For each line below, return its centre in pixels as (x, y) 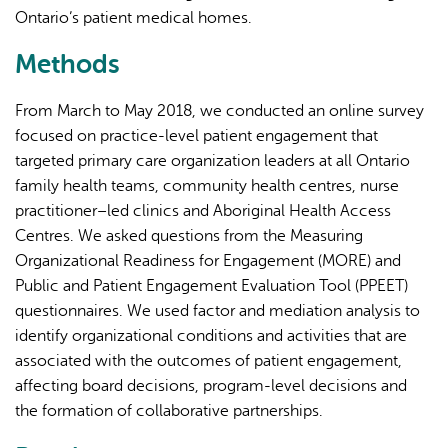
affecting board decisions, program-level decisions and (211, 385)
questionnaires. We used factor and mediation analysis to (217, 310)
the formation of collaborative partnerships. (169, 410)
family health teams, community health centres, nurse (207, 185)
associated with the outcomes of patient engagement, (208, 360)
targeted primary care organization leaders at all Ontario (212, 160)
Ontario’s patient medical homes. (133, 17)
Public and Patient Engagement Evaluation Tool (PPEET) (211, 285)
